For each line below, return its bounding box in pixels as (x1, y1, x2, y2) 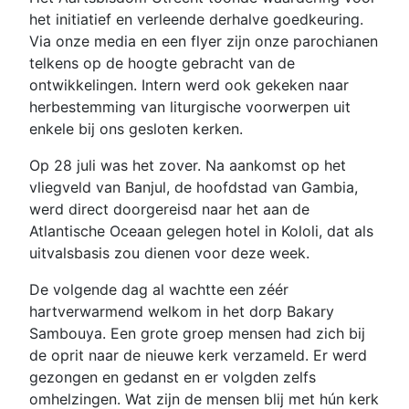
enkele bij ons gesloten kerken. (29, 119, 243, 138)
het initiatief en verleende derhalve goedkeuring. (29, 9, 363, 28)
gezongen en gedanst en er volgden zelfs (29, 367, 316, 386)
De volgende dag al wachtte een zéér (29, 279, 288, 299)
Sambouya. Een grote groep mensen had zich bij (29, 323, 365, 342)
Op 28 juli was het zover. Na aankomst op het (29, 155, 346, 174)
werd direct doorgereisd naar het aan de (29, 199, 309, 218)
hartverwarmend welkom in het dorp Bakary (29, 301, 334, 320)
